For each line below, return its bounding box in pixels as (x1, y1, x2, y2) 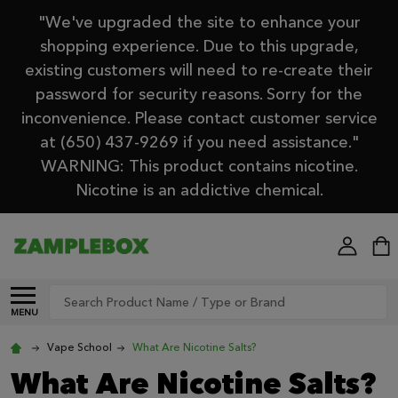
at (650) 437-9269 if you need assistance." (39, 131, 359, 154)
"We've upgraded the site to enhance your (37, 12, 361, 34)
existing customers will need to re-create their (25, 60, 373, 82)
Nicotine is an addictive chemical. (75, 179, 323, 202)
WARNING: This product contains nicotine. (40, 155, 358, 178)
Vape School (47, 339, 112, 354)
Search (49, 284, 93, 305)
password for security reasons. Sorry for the (36, 84, 362, 106)
